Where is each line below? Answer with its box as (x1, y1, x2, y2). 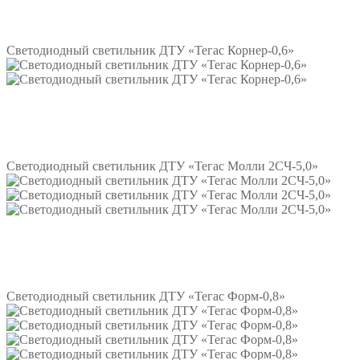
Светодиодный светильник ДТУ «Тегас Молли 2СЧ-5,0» (6, 159, 318, 174)
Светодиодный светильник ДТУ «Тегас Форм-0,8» (6, 289, 285, 304)
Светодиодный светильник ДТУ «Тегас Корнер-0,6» (6, 43, 294, 58)
